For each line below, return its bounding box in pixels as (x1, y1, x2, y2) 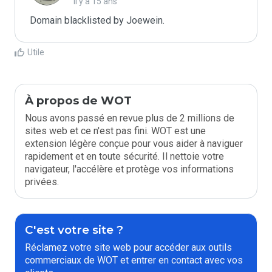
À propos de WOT (25, 93, 132, 107)
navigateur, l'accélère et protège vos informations (25, 163, 234, 175)
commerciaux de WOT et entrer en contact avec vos (25, 254, 243, 266)
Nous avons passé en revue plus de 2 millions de (25, 112, 234, 124)
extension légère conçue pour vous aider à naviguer (25, 138, 243, 149)
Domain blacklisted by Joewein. (30, 15, 165, 26)
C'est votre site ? (25, 223, 123, 237)
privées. (25, 176, 59, 188)
